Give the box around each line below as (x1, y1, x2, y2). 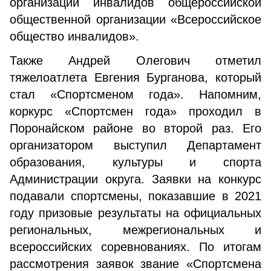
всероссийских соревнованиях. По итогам (10, 240, 261, 253)
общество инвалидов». (10, 30, 139, 43)
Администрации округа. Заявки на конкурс (10, 172, 261, 186)
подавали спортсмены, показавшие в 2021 (10, 189, 261, 203)
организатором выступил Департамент (10, 139, 261, 152)
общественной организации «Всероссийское (10, 13, 261, 26)
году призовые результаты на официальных (10, 206, 261, 220)
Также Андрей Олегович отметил (10, 54, 261, 67)
